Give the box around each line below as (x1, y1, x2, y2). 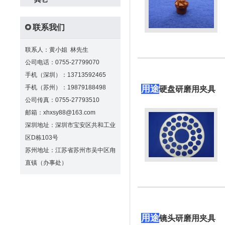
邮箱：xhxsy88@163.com (25, 109, 95, 116)
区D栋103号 (25, 134, 58, 141)
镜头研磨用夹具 (159, 214, 216, 222)
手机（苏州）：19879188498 (25, 84, 106, 91)
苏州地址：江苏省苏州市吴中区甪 (25, 147, 116, 154)
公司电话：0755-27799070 (25, 59, 99, 66)
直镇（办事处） (25, 159, 67, 166)
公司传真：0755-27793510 (25, 96, 99, 103)
